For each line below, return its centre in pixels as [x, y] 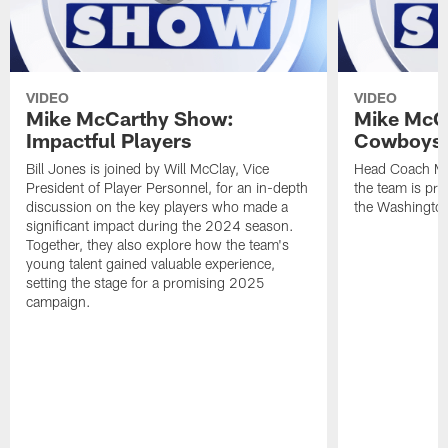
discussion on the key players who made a [157, 207]
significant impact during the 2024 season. [160, 226]
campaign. [59, 302]
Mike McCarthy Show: [130, 118]
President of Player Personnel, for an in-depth [167, 188]
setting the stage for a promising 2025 [146, 283]
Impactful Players [109, 140]
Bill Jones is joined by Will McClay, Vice [148, 169]
